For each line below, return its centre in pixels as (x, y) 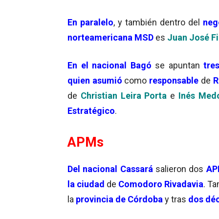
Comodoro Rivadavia (161, 184)
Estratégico (91, 110)
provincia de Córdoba (118, 199)
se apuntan (179, 65)
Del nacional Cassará (111, 169)
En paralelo (90, 22)
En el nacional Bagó (111, 65)
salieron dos (179, 169)
